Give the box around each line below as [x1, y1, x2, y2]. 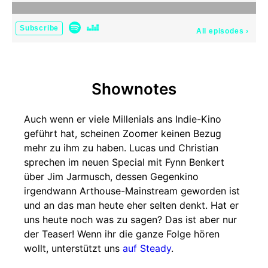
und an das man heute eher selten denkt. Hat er [24, 199, 239, 211]
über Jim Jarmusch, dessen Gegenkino [24, 170, 199, 182]
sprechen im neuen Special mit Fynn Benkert [24, 156, 224, 168]
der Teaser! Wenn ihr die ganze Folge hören [24, 228, 220, 240]
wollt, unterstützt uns [24, 242, 123, 254]
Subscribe [20, 24, 59, 32]
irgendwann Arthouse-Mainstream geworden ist [24, 185, 240, 197]
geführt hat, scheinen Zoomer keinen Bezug [24, 127, 221, 139]
